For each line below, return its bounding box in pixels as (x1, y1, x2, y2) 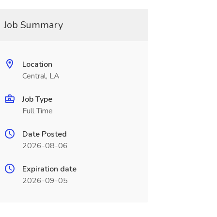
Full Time (22, 106, 53, 116)
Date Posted (22, 129, 67, 139)
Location (22, 59, 52, 70)
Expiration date (22, 164, 77, 174)
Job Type (22, 94, 52, 105)
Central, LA (22, 71, 60, 81)
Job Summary (3, 18, 63, 31)
